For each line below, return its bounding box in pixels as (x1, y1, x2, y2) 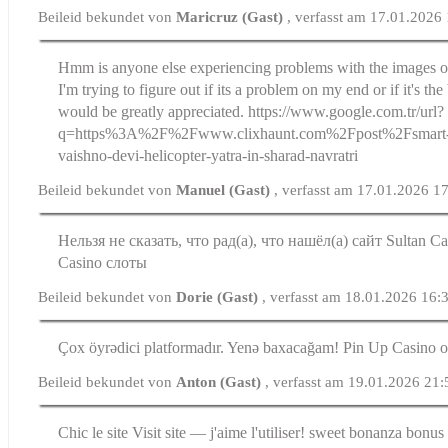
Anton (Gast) (176, 373, 266, 390)
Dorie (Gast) (176, 288, 263, 305)
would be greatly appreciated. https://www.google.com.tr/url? (58, 102, 445, 120)
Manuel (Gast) (176, 181, 275, 198)
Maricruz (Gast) (176, 8, 288, 25)
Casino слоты (58, 253, 148, 271)
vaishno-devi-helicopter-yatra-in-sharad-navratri (58, 146, 359, 164)
